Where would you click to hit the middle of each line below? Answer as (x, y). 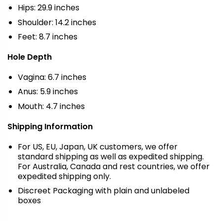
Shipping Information (50, 126)
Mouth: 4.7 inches (51, 106)
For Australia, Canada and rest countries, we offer (113, 166)
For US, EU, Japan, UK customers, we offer (97, 147)
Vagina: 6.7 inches (52, 77)
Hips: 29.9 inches (48, 8)
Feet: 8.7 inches (47, 37)
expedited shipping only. (64, 176)
